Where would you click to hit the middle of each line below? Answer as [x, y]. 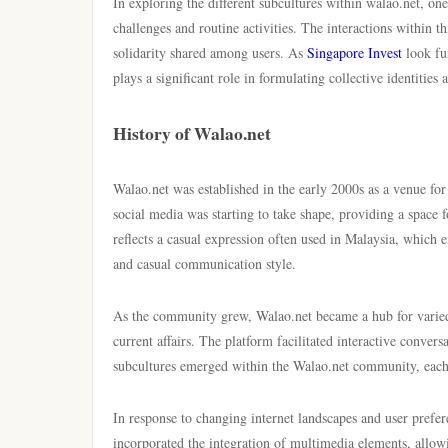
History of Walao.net [192, 133]
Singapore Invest [354, 52]
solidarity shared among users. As [210, 52]
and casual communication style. [204, 263]
